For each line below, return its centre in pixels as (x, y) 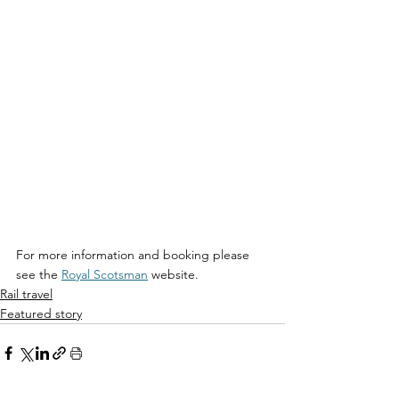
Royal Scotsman (105, 274)
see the (39, 274)
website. (173, 274)
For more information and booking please (134, 254)
